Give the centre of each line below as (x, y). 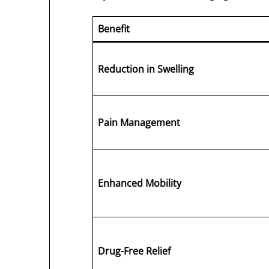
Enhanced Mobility (140, 183)
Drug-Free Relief (134, 251)
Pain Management (139, 123)
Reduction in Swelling (146, 69)
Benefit (114, 29)
